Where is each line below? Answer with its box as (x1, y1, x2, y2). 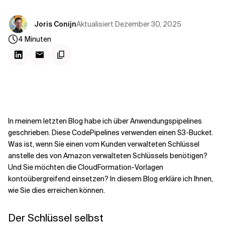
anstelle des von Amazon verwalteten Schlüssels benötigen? (8, 151, 207, 160)
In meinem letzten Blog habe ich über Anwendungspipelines (8, 117, 202, 126)
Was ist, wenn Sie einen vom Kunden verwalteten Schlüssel (8, 140, 199, 149)
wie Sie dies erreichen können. (8, 186, 105, 195)
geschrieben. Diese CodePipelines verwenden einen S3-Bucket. (8, 128, 213, 137)
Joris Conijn (34, 20, 76, 29)
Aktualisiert (76, 19, 114, 29)
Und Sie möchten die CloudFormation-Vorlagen (8, 163, 163, 172)
